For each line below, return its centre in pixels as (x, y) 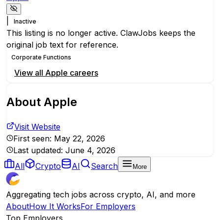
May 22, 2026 (80, 138)
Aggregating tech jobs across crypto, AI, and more (101, 194)
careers (83, 73)
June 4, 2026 (90, 150)
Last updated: (39, 150)
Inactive (25, 22)
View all (30, 73)
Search (104, 166)
